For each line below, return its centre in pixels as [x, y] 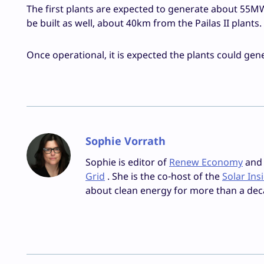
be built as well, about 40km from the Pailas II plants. [144, 23]
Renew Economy [206, 162]
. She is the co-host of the [164, 176]
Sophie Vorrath [126, 141]
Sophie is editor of [127, 162]
